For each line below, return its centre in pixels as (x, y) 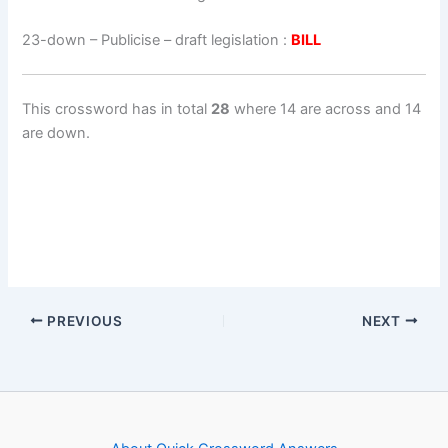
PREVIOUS (83, 320)
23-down (54, 39)
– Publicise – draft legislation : (189, 39)
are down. (56, 132)
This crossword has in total (117, 108)
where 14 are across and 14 (326, 108)
